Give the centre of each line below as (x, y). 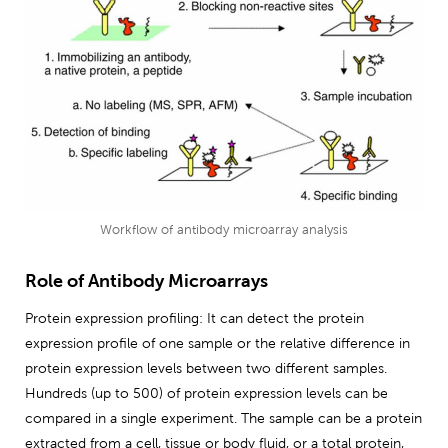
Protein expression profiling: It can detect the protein (194, 318)
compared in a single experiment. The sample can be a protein (223, 418)
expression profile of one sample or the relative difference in (217, 343)
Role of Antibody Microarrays (146, 281)
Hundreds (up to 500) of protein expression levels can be (206, 393)
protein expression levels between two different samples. (206, 368)
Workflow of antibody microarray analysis (224, 230)
